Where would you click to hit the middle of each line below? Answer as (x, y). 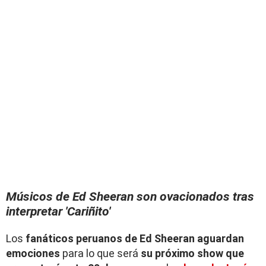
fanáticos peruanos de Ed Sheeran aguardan (134, 239)
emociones (33, 254)
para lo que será (100, 254)
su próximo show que (192, 254)
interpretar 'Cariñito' (58, 211)
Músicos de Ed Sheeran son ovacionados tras (130, 197)
